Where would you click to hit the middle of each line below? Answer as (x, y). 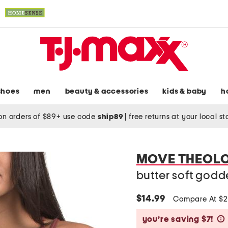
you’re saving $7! (178, 220)
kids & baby (185, 92)
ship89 (111, 117)
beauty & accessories (107, 92)
